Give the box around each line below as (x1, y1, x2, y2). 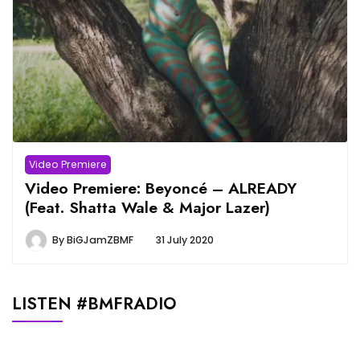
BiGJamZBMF (67, 232, 133, 247)
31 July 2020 (156, 232, 214, 247)
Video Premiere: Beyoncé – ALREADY (25, 176, 297, 199)
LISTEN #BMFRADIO (12, 291, 177, 316)
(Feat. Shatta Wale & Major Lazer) (25, 195, 270, 219)
